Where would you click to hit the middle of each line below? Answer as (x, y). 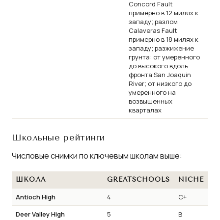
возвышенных (151, 101)
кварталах (145, 110)
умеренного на (152, 92)
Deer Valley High (40, 214)
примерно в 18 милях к (164, 39)
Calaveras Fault (153, 30)
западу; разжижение (161, 48)
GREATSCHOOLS (139, 180)
